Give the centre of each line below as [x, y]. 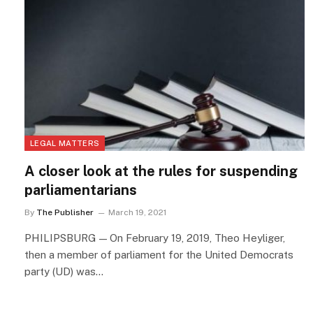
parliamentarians [81, 190]
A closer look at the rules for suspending [161, 172]
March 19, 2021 [137, 213]
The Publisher [65, 213]
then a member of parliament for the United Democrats [159, 255]
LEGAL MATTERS [65, 144]
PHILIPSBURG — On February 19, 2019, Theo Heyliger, [155, 238]
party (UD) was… [64, 272]
